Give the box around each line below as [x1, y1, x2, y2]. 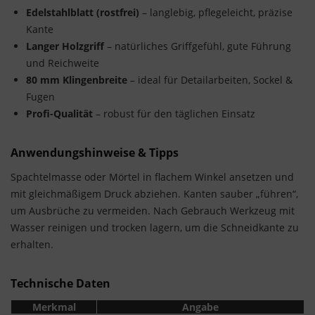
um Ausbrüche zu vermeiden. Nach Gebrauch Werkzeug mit [11, 204, 295, 218]
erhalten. [11, 238, 53, 252]
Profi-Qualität [26, 107, 93, 121]
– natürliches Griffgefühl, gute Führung [104, 39, 291, 53]
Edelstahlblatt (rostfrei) [26, 6, 139, 20]
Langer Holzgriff [26, 39, 104, 53]
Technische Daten [11, 276, 110, 292]
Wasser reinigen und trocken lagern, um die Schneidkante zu [11, 221, 299, 235]
